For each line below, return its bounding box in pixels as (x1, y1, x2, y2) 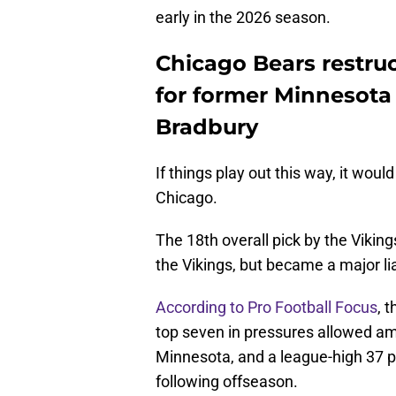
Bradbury (156, 114, 258, 141)
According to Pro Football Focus (156, 298, 377, 317)
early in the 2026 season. (156, 8, 331, 27)
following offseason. (156, 372, 298, 392)
